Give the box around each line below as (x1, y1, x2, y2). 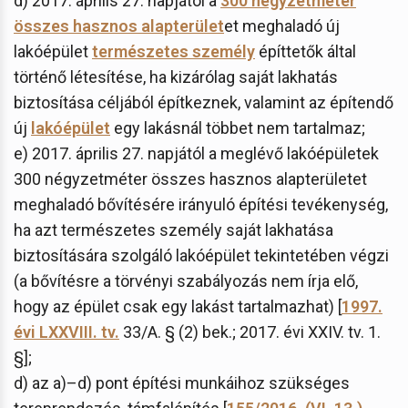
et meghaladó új (224, 15, 340, 36)
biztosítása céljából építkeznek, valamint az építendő (14, 92, 393, 112)
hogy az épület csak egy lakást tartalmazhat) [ (14, 296, 342, 316)
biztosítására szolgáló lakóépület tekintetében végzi (14, 245, 389, 265)
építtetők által (255, 41, 356, 61)
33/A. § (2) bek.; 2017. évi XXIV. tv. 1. (119, 321, 381, 342)
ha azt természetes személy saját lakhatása (14, 219, 333, 240)
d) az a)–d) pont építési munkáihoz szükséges (14, 372, 350, 393)
